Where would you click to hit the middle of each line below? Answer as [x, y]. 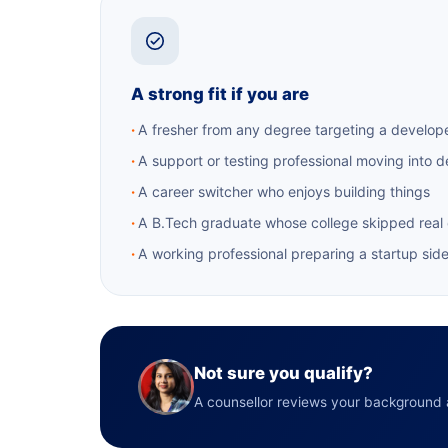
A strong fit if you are [220, 94]
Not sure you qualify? [283, 373]
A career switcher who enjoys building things [284, 191]
